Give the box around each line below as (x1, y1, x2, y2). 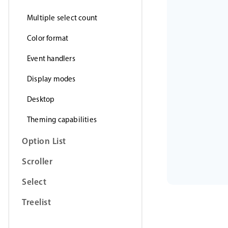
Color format (27, 34, 69, 43)
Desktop (27, 95, 55, 104)
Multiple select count (27, 13, 98, 23)
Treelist (22, 196, 51, 208)
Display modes (27, 74, 76, 84)
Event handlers (27, 54, 75, 64)
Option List (22, 135, 66, 147)
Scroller (22, 156, 52, 167)
